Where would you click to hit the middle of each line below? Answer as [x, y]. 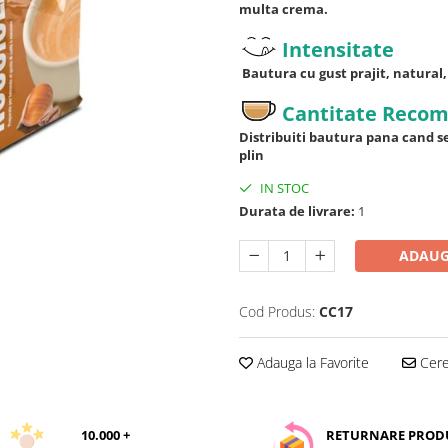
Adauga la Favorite [311, 362]
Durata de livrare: [297, 210]
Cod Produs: [277, 311]
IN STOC [283, 187]
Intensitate [338, 49]
